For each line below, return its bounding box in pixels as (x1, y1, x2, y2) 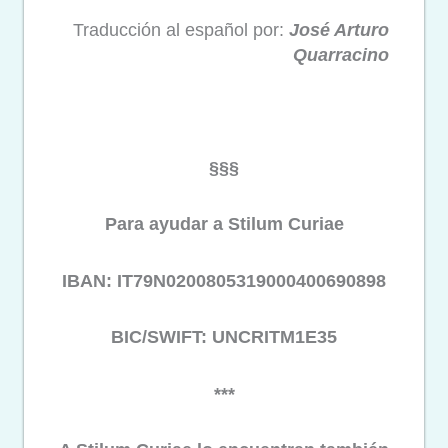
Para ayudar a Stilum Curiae (104, 214, 344, 235)
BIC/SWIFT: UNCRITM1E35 (111, 327, 337, 348)
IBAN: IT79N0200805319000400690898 (62, 270, 386, 291)
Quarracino (293, 44, 389, 65)
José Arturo (289, 19, 389, 40)
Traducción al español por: (73, 19, 289, 40)
